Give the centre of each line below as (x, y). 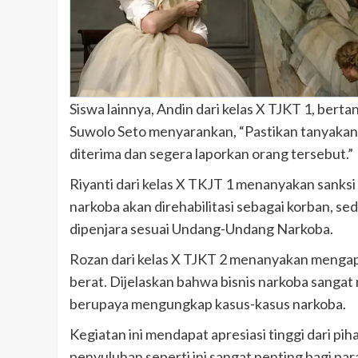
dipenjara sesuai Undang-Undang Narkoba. (201, 228)
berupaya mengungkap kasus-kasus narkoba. (208, 303)
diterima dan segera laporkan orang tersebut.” (211, 153)
